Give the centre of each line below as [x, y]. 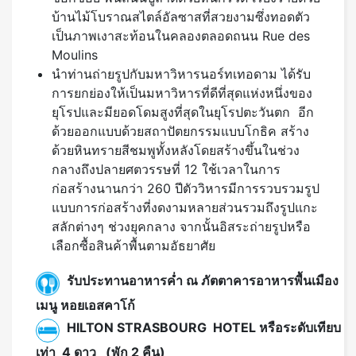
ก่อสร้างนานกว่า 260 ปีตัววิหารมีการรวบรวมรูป [186, 189]
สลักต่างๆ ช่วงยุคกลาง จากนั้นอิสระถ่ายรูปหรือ [181, 227]
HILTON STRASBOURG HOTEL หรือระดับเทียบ [202, 327]
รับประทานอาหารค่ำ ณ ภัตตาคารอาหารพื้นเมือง [201, 280]
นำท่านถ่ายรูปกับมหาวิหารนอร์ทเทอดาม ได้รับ [181, 74]
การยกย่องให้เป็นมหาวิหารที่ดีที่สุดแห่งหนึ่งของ [182, 93]
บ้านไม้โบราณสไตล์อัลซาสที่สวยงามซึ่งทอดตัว [181, 17]
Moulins [75, 55]
